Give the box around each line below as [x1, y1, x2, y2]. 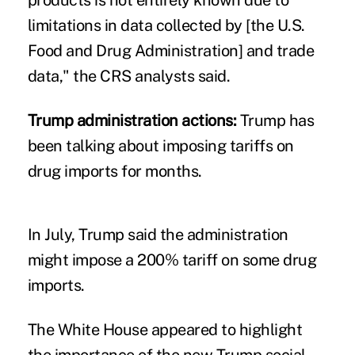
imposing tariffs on [162, 136, 294, 155]
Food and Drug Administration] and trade [27, 40, 315, 60]
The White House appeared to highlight [27, 319, 303, 339]
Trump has [236, 110, 315, 130]
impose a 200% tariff [71, 250, 218, 269]
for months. [117, 161, 202, 181]
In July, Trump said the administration [27, 224, 288, 244]
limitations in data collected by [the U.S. [27, 15, 305, 35]
